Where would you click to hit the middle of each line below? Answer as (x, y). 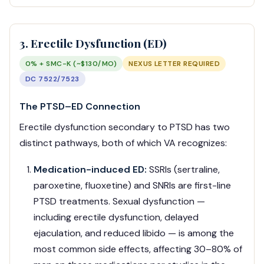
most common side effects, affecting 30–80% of (138, 249)
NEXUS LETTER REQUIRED (174, 64)
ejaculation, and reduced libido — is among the (134, 233)
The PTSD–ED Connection (80, 107)
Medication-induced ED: (90, 170)
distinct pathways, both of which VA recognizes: (123, 143)
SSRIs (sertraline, (183, 170)
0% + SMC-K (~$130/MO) (71, 64)
